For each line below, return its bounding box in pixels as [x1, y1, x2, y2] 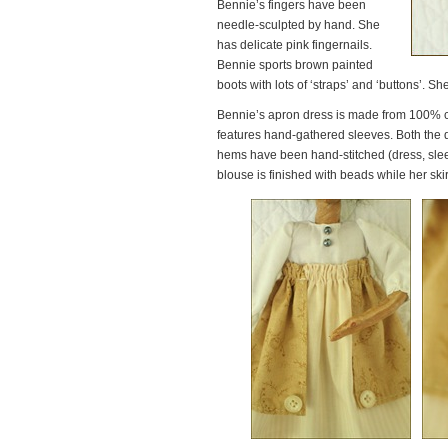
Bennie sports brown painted [217, 58, 373, 72]
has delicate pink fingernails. [217, 38, 372, 52]
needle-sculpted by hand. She [217, 18, 380, 32]
